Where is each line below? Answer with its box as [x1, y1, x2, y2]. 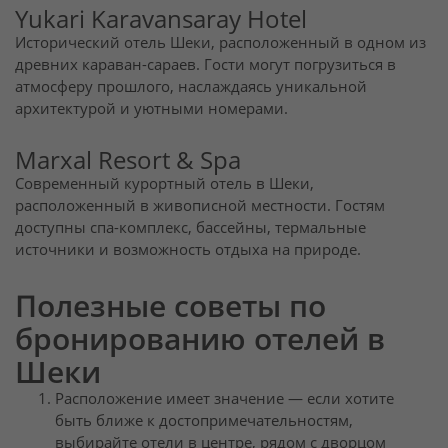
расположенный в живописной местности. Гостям [15, 195, 385, 217]
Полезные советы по [15, 284, 326, 326]
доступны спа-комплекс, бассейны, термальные [15, 217, 366, 239]
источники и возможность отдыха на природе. [15, 239, 361, 261]
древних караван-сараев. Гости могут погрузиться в [15, 53, 396, 75]
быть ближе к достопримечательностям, [55, 409, 353, 431]
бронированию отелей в [15, 317, 385, 359]
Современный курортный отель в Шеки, [15, 173, 314, 195]
